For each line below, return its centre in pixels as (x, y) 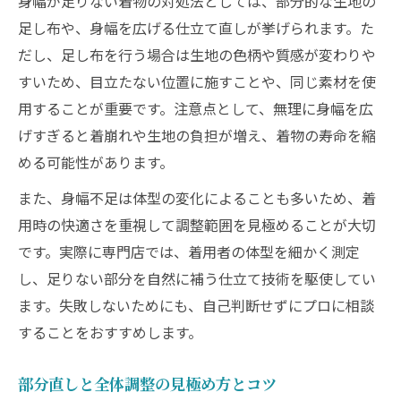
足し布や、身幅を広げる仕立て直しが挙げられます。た (196, 28)
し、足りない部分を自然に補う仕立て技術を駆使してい (197, 278)
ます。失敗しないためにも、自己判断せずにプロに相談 (196, 305)
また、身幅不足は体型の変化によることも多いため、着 (197, 198)
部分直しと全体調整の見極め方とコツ (147, 384)
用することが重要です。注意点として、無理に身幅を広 (196, 108)
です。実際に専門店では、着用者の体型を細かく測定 (189, 252)
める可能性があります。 (96, 162)
